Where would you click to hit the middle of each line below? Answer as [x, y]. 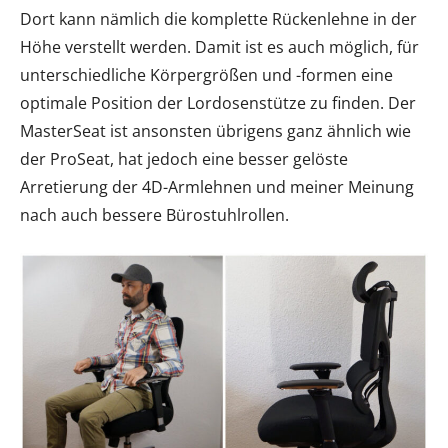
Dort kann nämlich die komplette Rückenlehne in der [218, 19]
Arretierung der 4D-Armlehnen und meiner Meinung [217, 187]
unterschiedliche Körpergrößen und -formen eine [206, 75]
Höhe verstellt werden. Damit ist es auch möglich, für [219, 47]
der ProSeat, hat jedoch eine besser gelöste [184, 159]
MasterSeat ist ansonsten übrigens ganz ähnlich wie [215, 131]
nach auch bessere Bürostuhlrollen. [154, 215]
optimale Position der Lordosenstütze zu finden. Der [218, 103]
